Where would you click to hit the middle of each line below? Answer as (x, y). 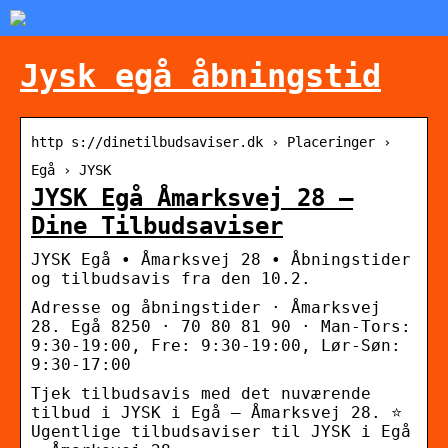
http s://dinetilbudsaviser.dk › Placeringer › (211, 141)
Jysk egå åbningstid (200, 76)
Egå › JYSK (71, 169)
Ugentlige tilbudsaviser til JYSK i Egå (221, 431)
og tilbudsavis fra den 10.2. (171, 278)
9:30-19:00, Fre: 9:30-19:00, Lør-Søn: (216, 345)
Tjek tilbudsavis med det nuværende (201, 393)
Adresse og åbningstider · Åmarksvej (206, 307)
